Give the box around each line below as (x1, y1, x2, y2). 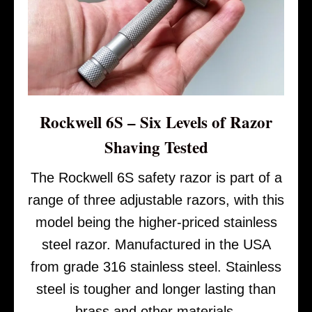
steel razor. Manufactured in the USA (41, 236, 271, 252)
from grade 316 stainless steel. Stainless (31, 258, 281, 274)
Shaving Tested (104, 134, 208, 159)
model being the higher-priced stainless (35, 214, 277, 230)
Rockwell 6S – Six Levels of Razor (40, 109, 272, 134)
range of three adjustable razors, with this (28, 192, 284, 208)
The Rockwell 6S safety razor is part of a (30, 169, 282, 185)
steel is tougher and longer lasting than (36, 281, 276, 297)
